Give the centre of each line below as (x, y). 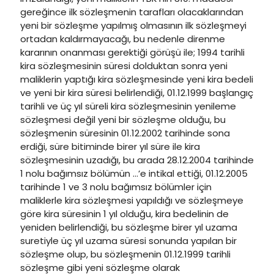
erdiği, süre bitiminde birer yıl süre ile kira (110, 146)
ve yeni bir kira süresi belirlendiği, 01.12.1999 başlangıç (137, 93)
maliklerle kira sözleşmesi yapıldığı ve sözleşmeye (132, 200)
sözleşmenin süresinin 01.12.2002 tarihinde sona (125, 133)
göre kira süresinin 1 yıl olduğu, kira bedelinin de (124, 214)
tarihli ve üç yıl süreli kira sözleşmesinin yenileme (128, 106)
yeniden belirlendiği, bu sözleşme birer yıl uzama (129, 227)
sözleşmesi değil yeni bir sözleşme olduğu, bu (123, 120)
